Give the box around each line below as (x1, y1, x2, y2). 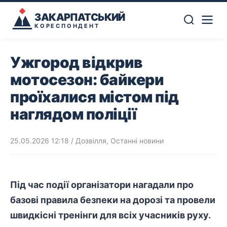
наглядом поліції (10, 105, 136, 123)
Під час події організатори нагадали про (10, 179, 194, 190)
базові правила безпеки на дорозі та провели (10, 195, 215, 205)
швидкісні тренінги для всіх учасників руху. (10, 210, 211, 220)
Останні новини (110, 136, 164, 145)
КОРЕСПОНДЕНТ (34, 22, 100, 29)
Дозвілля (75, 136, 106, 145)
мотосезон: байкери (10, 70, 164, 89)
